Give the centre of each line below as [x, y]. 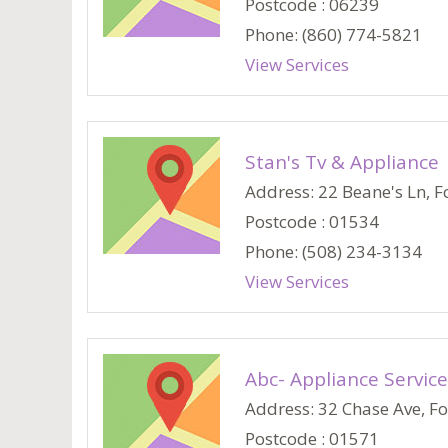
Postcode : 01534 [312, 221]
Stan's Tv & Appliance [342, 162]
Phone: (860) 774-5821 [333, 34]
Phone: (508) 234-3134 [333, 251]
